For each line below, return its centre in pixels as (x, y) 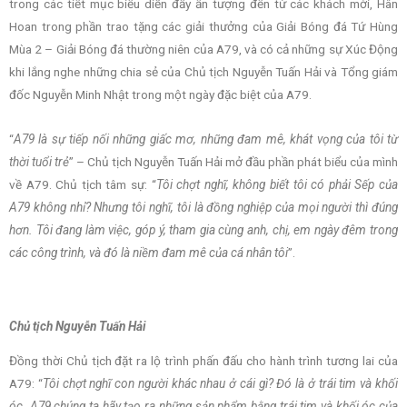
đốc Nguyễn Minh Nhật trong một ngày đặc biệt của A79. (160, 94)
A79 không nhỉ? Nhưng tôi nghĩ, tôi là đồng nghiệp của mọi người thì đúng (203, 207)
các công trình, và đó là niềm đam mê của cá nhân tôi (149, 252)
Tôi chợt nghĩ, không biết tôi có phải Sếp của (277, 184)
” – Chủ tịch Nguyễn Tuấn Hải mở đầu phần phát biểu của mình (233, 161)
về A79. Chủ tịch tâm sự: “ (83, 184)
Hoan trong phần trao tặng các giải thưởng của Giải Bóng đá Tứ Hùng (203, 26)
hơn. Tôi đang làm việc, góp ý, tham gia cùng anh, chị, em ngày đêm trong (203, 229)
